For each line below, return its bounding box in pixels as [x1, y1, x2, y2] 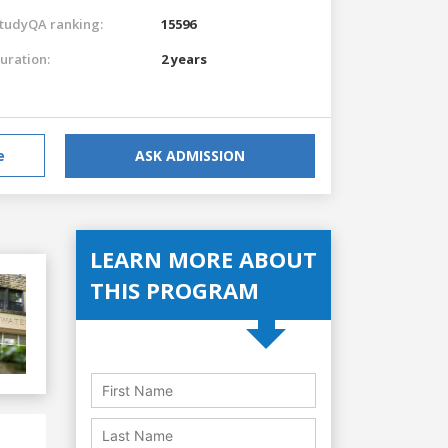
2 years [161, 49, 207, 68]
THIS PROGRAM [90, 274, 259, 305]
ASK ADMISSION [135, 145, 245, 165]
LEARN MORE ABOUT [90, 243, 317, 274]
